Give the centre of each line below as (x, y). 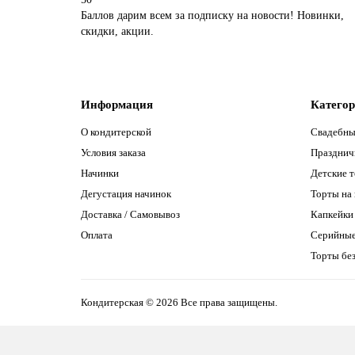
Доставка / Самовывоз (130, 214)
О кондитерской (116, 132)
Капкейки (332, 214)
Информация (117, 104)
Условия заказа (113, 153)
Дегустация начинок (126, 194)
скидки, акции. (117, 31)
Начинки (100, 173)
